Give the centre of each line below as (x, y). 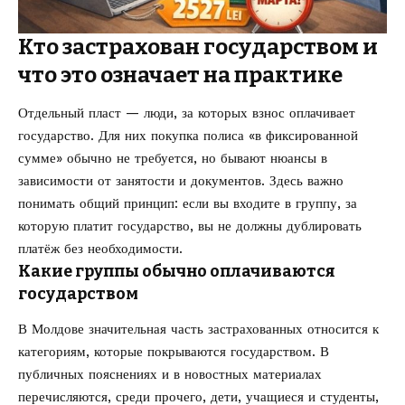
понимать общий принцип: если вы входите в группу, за (188, 203)
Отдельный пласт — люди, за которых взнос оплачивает (187, 113)
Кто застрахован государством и (198, 47)
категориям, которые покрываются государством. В (174, 352)
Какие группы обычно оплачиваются (177, 271)
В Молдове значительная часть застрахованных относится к (198, 330)
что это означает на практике (180, 75)
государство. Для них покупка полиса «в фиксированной (188, 135)
